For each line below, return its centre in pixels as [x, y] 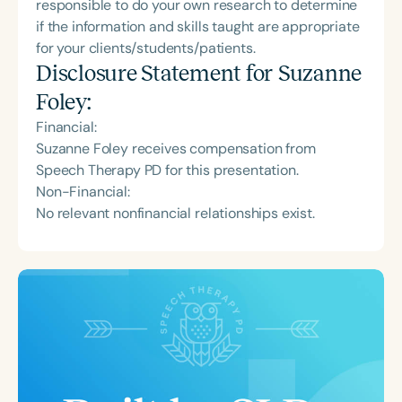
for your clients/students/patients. [146, 48]
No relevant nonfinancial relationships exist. [175, 213]
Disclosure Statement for [157, 73]
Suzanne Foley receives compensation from [176, 148]
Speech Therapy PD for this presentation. [167, 170]
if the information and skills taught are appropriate [198, 26]
